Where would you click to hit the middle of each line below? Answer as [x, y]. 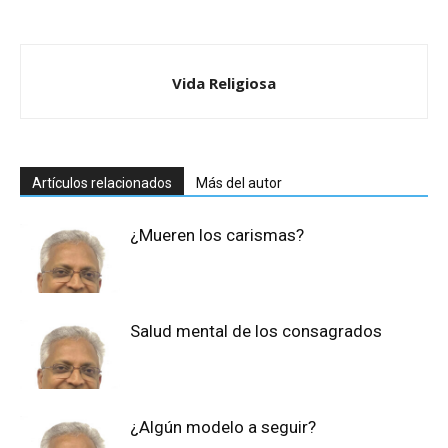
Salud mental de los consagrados [256, 331]
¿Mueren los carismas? [217, 235]
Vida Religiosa [224, 83]
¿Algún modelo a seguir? [223, 427]
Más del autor [239, 183]
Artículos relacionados [102, 183]
